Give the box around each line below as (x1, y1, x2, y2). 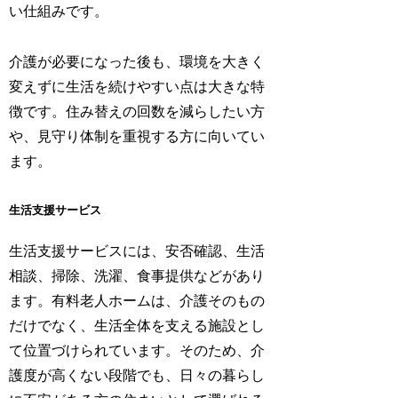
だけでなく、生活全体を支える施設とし (9, 318, 266, 334)
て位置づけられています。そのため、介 (9, 343, 266, 359)
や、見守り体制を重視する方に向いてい (9, 129, 266, 145)
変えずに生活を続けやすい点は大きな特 (9, 79, 266, 95)
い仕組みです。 (9, 4, 109, 20)
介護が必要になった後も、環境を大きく (9, 54, 266, 70)
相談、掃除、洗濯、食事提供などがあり (9, 268, 266, 284)
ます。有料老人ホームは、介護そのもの (9, 293, 266, 309)
